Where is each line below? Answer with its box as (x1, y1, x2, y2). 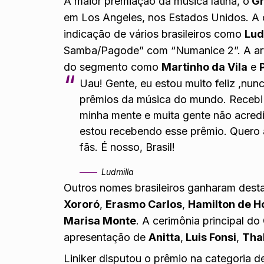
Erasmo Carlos (105, 197, 183, 210)
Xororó (64, 197, 100, 210)
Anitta (148, 230, 181, 243)
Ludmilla (101, 166, 134, 177)
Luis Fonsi (183, 230, 237, 243)
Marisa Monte (64, 214, 137, 227)
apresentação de (64, 230, 149, 243)
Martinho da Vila (161, 61, 248, 74)
